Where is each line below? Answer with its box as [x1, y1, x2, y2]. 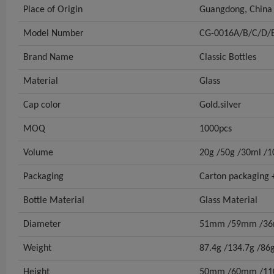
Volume [23, 147, 53, 158]
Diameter [23, 219, 61, 229]
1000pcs [199, 124, 232, 134]
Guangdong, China [199, 4, 272, 15]
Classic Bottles [199, 52, 256, 62]
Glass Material [199, 195, 257, 206]
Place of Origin [23, 4, 83, 15]
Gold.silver [199, 100, 242, 110]
